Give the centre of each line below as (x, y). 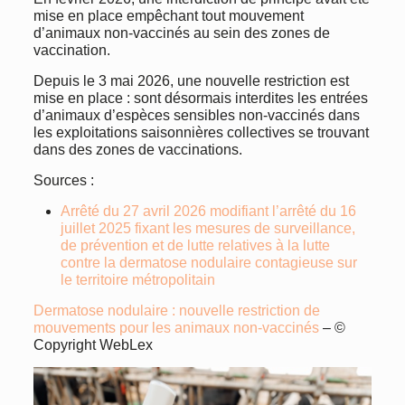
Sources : (63, 180)
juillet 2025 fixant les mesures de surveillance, (207, 228)
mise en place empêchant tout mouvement (168, 16)
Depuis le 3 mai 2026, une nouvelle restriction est (191, 81)
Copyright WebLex (93, 345)
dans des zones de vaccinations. (137, 150)
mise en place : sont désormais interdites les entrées (200, 98)
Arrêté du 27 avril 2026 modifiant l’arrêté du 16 (208, 211)
